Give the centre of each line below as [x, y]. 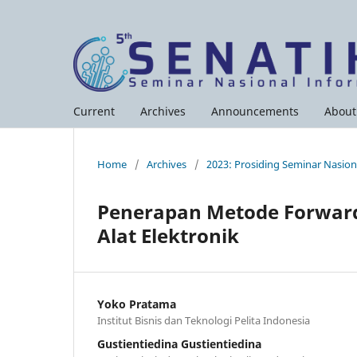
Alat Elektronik [168, 235]
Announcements [255, 111]
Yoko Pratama [137, 304]
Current [94, 111]
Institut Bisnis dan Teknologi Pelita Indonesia [204, 320]
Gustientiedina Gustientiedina [179, 343]
